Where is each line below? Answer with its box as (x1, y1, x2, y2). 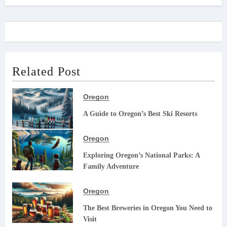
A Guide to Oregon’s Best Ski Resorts (83, 109, 197, 118)
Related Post (12, 64, 81, 78)
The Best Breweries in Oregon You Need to (83, 204, 212, 212)
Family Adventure (83, 162, 139, 170)
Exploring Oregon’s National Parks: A (83, 151, 200, 159)
